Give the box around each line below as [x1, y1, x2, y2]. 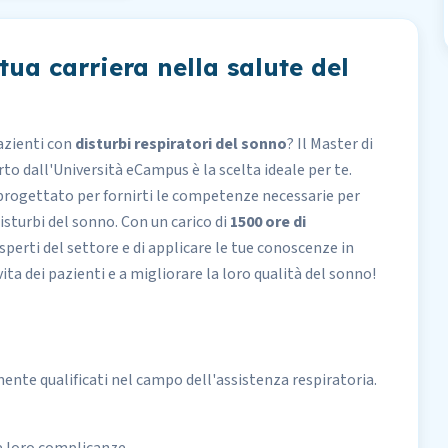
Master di [310, 133, 373, 155]
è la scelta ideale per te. [189, 159, 352, 181]
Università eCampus [53, 159, 189, 181]
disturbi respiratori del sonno [75, 133, 287, 155]
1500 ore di [230, 211, 306, 233]
